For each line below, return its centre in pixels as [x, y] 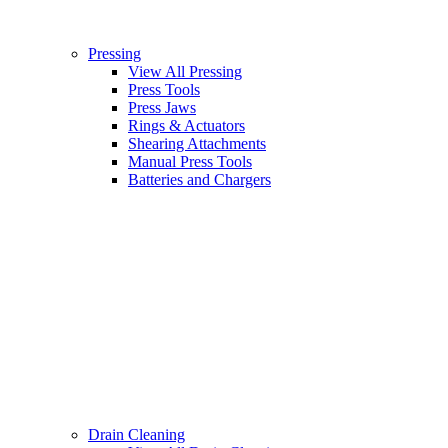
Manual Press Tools [190, 162]
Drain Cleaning [136, 435]
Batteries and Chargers [199, 180]
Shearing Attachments [197, 144]
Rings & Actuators [186, 126]
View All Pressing [185, 72]
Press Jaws [162, 108]
